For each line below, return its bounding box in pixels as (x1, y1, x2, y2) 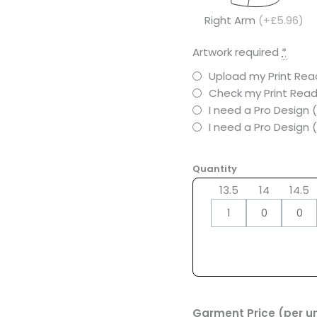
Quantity (192, 162, 237, 176)
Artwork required (192, 45, 279, 60)
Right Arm (204, 13, 258, 28)
